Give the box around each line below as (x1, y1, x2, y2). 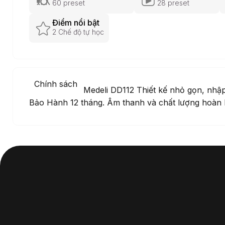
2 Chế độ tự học (52, 28, 104, 36)
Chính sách (34, 78, 77, 89)
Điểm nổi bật (52, 18, 99, 28)
